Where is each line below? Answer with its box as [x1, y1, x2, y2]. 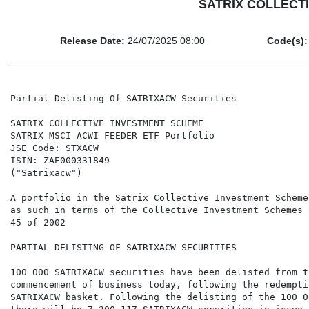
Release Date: [60, 35, 125, 47]
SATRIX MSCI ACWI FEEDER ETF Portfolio [10, 130, 215, 141]
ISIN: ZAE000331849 [10, 155, 110, 166]
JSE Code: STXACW [10, 143, 99, 154]
